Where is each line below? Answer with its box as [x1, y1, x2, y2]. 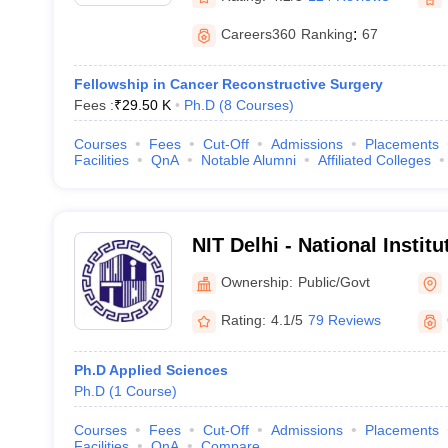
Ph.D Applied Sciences [73, 362, 228, 378]
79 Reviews [307, 312, 381, 328]
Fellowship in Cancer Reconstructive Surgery [73, 76, 383, 92]
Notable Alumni [200, 152, 296, 168]
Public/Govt [297, 273, 370, 290]
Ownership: [220, 273, 293, 290]
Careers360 [220, 26, 296, 42]
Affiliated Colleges [317, 152, 431, 168]
